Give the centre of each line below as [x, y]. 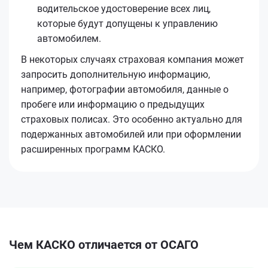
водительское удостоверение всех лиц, [124, 9]
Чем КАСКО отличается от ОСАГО [104, 245]
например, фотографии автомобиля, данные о [125, 90]
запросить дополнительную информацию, [115, 75]
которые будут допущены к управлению [127, 24]
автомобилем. [69, 39]
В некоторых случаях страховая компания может [133, 60]
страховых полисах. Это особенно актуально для [132, 120]
